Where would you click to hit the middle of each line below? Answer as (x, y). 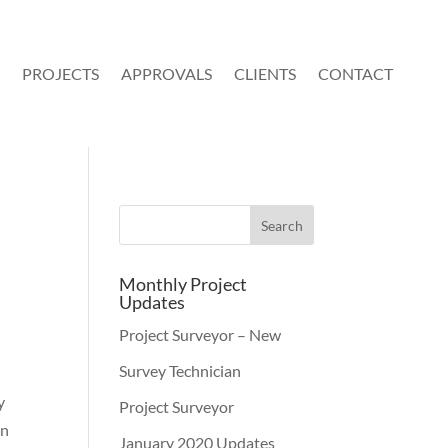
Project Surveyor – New (200, 334)
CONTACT (355, 73)
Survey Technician (180, 370)
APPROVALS (166, 73)
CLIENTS (265, 73)
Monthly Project (183, 284)
